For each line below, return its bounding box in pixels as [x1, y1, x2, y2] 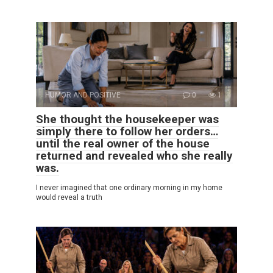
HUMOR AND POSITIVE [45, 90, 121, 99]
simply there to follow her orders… [36, 124, 218, 138]
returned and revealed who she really [36, 148, 233, 163]
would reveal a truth [36, 193, 102, 202]
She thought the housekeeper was [36, 112, 219, 126]
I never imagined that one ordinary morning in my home [36, 183, 222, 192]
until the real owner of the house [36, 136, 210, 151]
